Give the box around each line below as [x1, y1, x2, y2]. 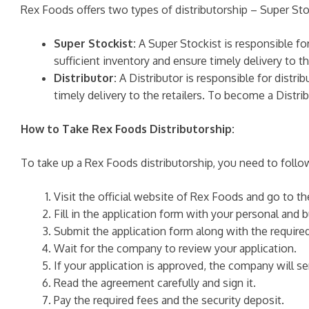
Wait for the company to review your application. [54, 241, 297, 255]
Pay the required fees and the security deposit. [54, 293, 284, 307]
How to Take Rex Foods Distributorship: [21, 122, 235, 136]
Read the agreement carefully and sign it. [54, 276, 256, 290]
